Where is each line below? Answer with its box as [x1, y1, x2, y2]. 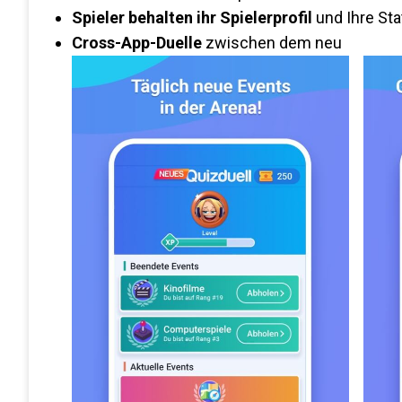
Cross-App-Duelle [72, 33, 202, 52]
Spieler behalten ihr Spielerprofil [72, 8, 312, 27]
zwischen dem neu [202, 33, 342, 52]
